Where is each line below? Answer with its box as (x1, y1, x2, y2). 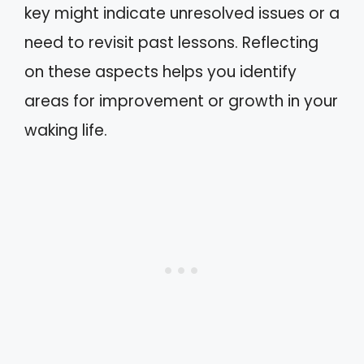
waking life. (24, 119, 107, 141)
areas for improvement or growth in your (24, 90, 338, 112)
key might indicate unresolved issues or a (24, 2, 340, 24)
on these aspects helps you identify (24, 61, 297, 83)
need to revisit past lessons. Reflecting (24, 32, 318, 54)
